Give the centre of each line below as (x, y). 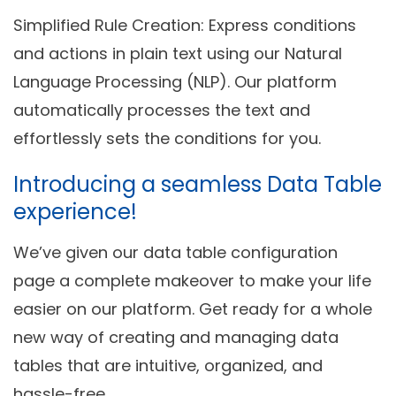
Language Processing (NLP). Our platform (175, 82)
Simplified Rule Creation (107, 26)
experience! (75, 212)
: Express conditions (278, 26)
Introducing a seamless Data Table (198, 185)
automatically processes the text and (162, 110)
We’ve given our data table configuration (175, 253)
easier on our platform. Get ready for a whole (193, 309)
